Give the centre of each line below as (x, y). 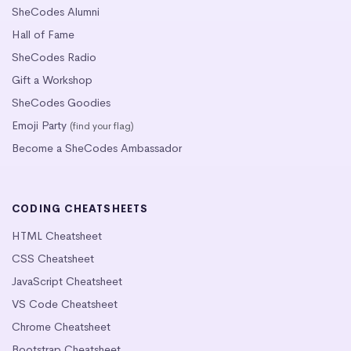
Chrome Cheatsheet (61, 326)
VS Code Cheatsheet (65, 304)
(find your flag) (102, 126)
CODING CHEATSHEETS (80, 208)
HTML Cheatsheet (57, 235)
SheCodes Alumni (56, 11)
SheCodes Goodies (61, 102)
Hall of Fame (43, 34)
